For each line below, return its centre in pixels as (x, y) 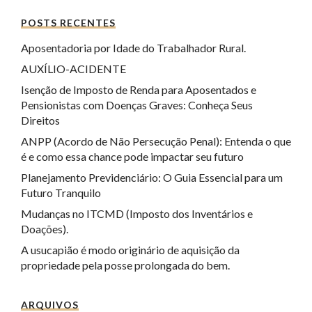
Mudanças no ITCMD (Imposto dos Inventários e (137, 213)
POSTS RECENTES (68, 23)
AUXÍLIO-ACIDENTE (73, 69)
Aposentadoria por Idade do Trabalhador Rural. (133, 48)
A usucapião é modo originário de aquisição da (130, 250)
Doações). (45, 229)
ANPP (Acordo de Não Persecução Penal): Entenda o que (156, 141)
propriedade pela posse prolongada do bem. (125, 265)
